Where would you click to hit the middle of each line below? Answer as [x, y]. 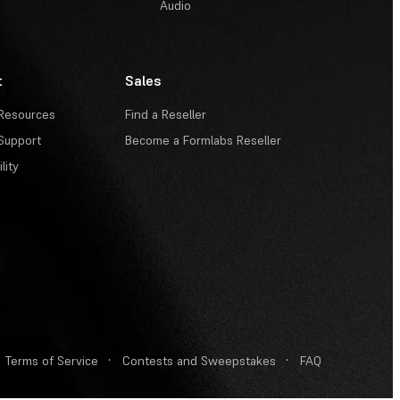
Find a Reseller [166, 114]
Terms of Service [52, 361]
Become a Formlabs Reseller [203, 140]
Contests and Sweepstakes [199, 361]
